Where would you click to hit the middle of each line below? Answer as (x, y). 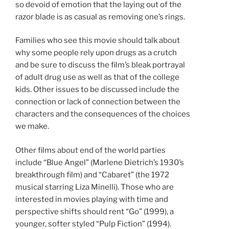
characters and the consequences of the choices (103, 114)
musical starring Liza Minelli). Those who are (95, 187)
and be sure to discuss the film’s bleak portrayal (100, 65)
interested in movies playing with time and (92, 199)
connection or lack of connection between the (98, 102)
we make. (32, 127)
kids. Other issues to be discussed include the (97, 90)
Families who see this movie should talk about (98, 41)
